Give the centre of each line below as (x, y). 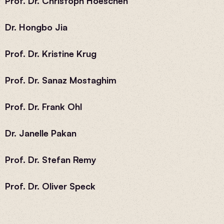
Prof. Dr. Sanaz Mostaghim (61, 80)
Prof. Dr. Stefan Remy (51, 159)
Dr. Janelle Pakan (41, 133)
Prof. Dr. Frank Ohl (43, 106)
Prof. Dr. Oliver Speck (50, 186)
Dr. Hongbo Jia (36, 27)
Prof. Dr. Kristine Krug (51, 53)
